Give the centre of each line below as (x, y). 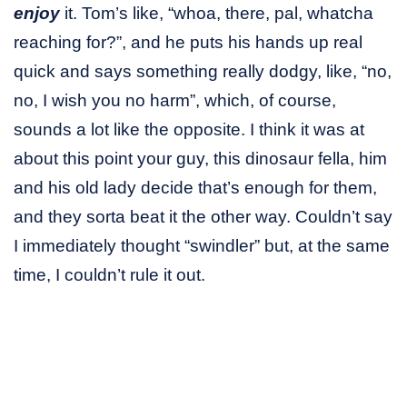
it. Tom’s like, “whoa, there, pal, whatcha (217, 14)
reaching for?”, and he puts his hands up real (188, 43)
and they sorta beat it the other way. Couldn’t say (203, 217)
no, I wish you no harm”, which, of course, (175, 101)
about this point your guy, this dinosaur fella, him (200, 159)
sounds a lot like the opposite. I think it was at (189, 130)
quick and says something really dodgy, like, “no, (203, 72)
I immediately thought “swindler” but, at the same (202, 246)
